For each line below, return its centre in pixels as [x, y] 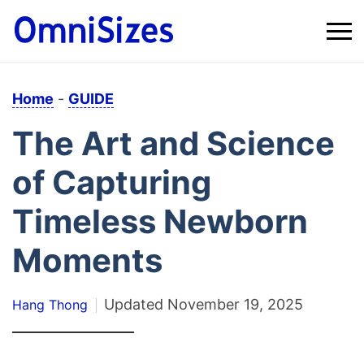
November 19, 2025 [235, 305]
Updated [134, 305]
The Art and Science [173, 144]
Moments [87, 261]
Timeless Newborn [160, 222]
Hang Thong [50, 305]
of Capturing [112, 183]
